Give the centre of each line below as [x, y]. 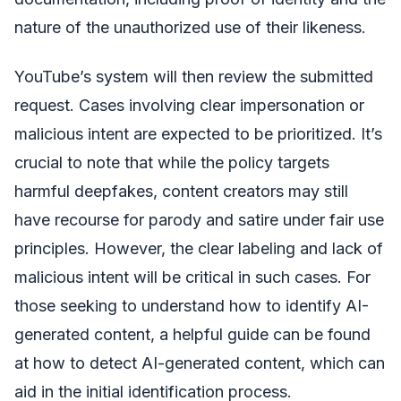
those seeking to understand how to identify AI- [192, 305]
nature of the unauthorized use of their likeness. [190, 28]
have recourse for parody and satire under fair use [199, 219]
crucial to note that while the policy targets [172, 162]
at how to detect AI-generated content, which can [200, 363]
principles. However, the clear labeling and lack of [199, 248]
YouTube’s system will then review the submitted [194, 76]
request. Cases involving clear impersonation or [189, 105]
